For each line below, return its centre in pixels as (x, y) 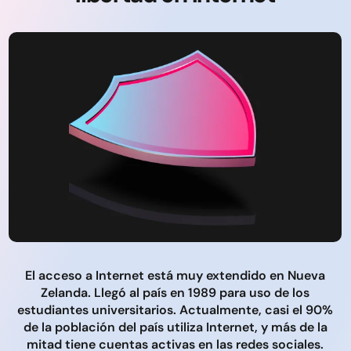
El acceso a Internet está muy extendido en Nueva (175, 275)
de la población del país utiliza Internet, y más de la (175, 327)
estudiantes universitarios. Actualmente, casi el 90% (175, 309)
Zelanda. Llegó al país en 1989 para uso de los (175, 292)
